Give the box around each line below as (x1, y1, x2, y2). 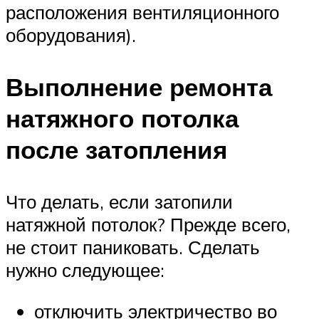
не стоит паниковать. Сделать (6, 236, 260, 259)
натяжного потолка (6, 103, 239, 135)
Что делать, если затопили (6, 190, 233, 214)
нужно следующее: (6, 258, 164, 282)
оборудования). (6, 23, 136, 47)
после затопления (6, 134, 227, 166)
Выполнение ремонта (6, 71, 272, 103)
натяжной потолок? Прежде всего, (6, 213, 291, 236)
